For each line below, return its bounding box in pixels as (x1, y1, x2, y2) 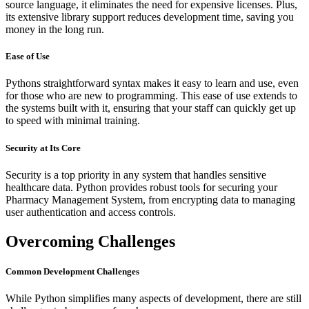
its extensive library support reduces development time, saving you (6, 11, 294, 23)
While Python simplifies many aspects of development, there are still (6, 292, 301, 304)
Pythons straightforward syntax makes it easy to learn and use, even (6, 77, 299, 90)
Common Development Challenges (6, 266, 139, 277)
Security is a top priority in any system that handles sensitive (6, 168, 266, 181)
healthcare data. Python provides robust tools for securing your (6, 181, 277, 193)
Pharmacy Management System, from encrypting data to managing (6, 193, 295, 206)
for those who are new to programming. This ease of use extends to (6, 90, 297, 102)
